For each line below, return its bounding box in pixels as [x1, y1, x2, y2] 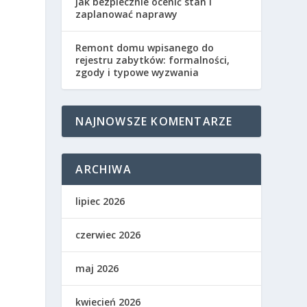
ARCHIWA [75, 162, 132, 177]
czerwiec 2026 [75, 228, 141, 241]
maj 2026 [75, 262, 119, 275]
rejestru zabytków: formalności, [75, 53, 230, 66]
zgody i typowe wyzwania [75, 66, 199, 79]
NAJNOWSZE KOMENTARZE [75, 114, 233, 129]
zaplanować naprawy [75, 8, 178, 21]
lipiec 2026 [75, 195, 125, 208]
